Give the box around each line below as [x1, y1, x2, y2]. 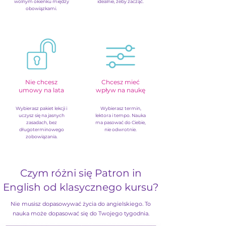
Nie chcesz [25, 78, 58, 86]
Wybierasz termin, [100, 105, 141, 111]
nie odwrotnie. [104, 127, 137, 132]
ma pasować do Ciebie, [95, 120, 146, 125]
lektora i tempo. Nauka [95, 112, 146, 118]
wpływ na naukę [96, 86, 145, 94]
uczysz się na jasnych [18, 112, 65, 118]
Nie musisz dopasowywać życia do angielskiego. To [11, 200, 151, 207]
